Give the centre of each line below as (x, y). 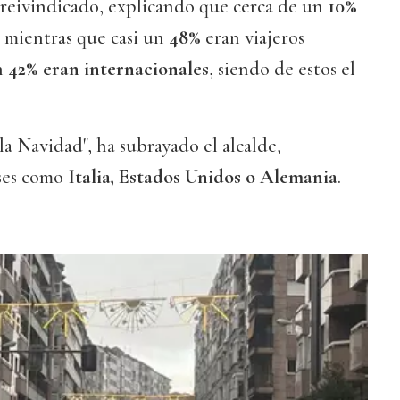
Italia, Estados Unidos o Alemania (203, 177)
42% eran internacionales (108, 69)
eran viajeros (253, 38)
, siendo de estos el (282, 69)
